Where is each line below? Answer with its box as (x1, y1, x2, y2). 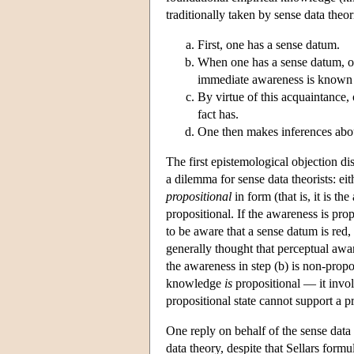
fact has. (198, 107, 239, 121)
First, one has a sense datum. (198, 37, 340, 51)
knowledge (166, 276, 224, 290)
